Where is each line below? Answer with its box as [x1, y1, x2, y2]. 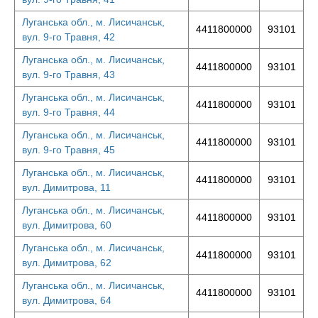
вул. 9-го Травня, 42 [22, 31, 115, 43]
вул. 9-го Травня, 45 [22, 144, 115, 155]
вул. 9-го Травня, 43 [22, 69, 115, 80]
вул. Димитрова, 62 [22, 257, 111, 268]
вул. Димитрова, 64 [22, 295, 111, 306]
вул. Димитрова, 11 [22, 182, 111, 193]
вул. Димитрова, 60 [22, 219, 111, 231]
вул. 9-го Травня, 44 [22, 106, 115, 118]
